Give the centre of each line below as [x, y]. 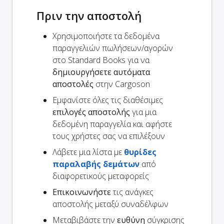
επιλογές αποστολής [91, 112]
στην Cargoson [122, 84]
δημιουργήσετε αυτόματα [101, 72]
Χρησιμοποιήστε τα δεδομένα [106, 36]
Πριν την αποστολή [89, 15]
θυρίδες [140, 152]
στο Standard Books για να [101, 60]
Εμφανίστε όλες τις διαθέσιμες [108, 100]
